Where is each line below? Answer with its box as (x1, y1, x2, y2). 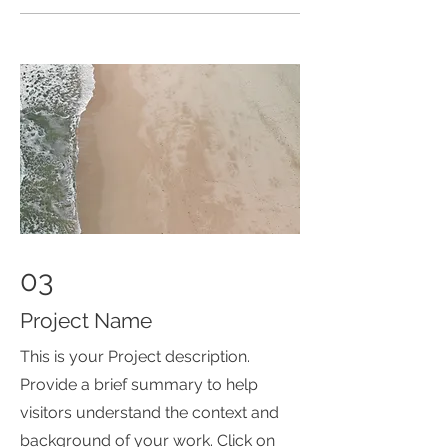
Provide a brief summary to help (20, 375, 258, 394)
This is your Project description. (20, 347, 250, 366)
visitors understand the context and (20, 403, 279, 422)
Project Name (20, 308, 152, 333)
